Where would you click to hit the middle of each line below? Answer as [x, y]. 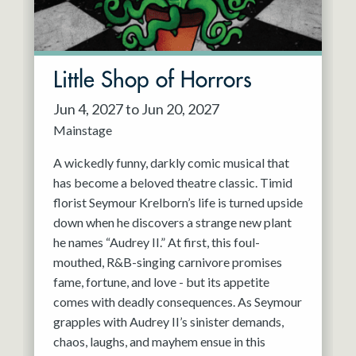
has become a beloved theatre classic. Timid [173, 183]
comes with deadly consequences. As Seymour [178, 302]
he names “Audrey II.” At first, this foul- [157, 242]
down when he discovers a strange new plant [172, 222]
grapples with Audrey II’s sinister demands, [168, 322]
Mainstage [83, 130]
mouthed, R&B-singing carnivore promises [168, 262]
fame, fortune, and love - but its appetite [161, 282]
